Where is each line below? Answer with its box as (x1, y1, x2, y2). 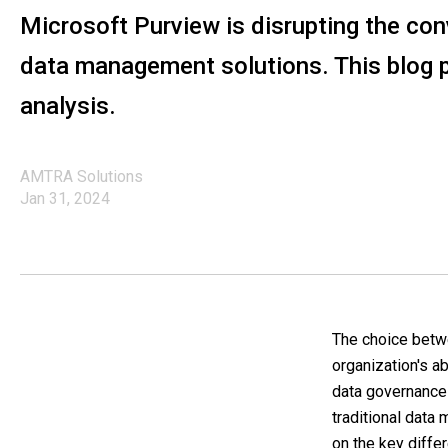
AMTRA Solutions (20, 167, 143, 186)
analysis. (20, 92, 116, 120)
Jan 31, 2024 (20, 189, 110, 208)
